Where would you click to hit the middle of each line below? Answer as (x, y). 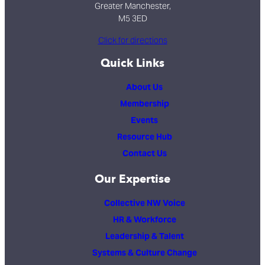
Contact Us (144, 153)
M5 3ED (132, 18)
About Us (144, 87)
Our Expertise (132, 179)
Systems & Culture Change (144, 253)
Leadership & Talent (144, 236)
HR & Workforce (144, 219)
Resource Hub (144, 137)
